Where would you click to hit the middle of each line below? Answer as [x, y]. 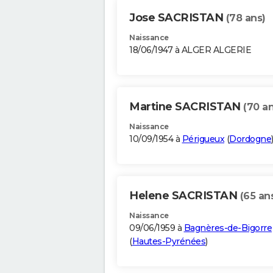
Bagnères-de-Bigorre [228, 228]
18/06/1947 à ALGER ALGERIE [190, 50]
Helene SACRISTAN [185, 196]
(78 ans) [246, 18]
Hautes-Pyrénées [168, 242]
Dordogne [250, 139]
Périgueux [203, 139]
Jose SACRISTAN [178, 18]
